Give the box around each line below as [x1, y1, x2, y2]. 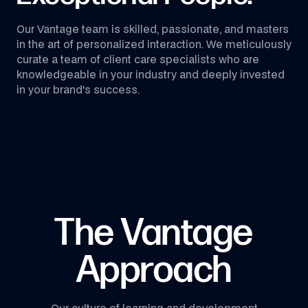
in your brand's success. [16, 81, 140, 97]
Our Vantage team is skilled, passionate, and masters [16, 21, 289, 36]
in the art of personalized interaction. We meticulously [16, 36, 291, 52]
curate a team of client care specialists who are [16, 51, 259, 67]
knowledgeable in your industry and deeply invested [16, 66, 285, 82]
